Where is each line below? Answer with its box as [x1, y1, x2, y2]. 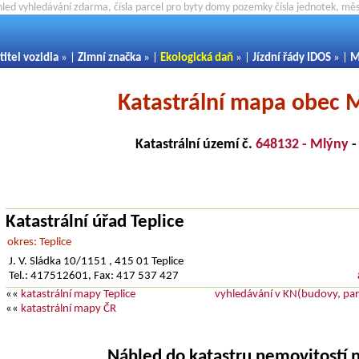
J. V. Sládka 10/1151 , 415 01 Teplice [9, 256, 184, 268]
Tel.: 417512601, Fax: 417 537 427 [9, 270, 181, 283]
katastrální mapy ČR [21, 303, 116, 316]
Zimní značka [78, 52, 141, 64]
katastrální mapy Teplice [21, 288, 135, 301]
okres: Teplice [7, 236, 71, 249]
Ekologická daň [160, 52, 233, 64]
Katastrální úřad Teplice [6, 213, 184, 232]
